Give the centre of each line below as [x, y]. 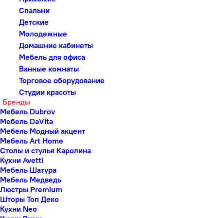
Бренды [16, 102]
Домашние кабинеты [55, 45]
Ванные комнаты [48, 69]
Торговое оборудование [61, 80]
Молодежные [42, 34]
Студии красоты [46, 92]
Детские [33, 22]
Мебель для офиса [51, 57]
